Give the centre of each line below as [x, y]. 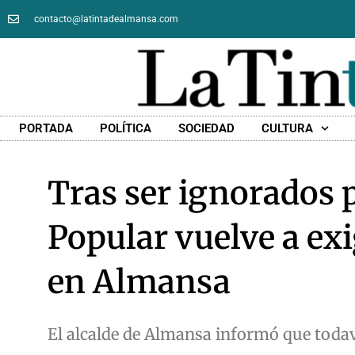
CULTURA [287, 129]
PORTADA [46, 129]
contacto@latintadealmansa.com [106, 19]
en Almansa [139, 282]
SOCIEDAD [206, 129]
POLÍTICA [125, 129]
